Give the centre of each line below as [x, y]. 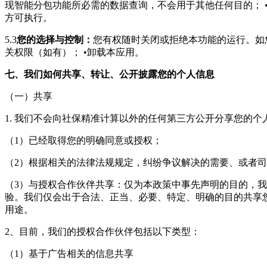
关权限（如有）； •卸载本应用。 [74, 52]
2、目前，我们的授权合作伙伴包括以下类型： [103, 232]
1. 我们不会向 [33, 118]
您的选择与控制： [55, 40]
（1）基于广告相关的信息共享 [69, 254]
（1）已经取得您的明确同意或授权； [83, 140]
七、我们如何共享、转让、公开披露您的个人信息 [110, 74]
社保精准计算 [91, 118]
